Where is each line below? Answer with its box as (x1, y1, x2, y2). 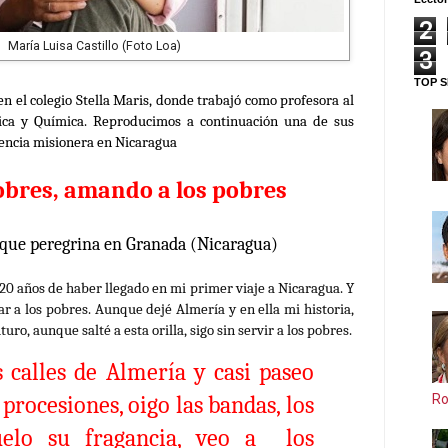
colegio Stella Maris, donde (30, 91, 198, 110)
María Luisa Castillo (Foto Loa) (7, 39, 181, 54)
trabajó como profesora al (197, 91, 355, 110)
